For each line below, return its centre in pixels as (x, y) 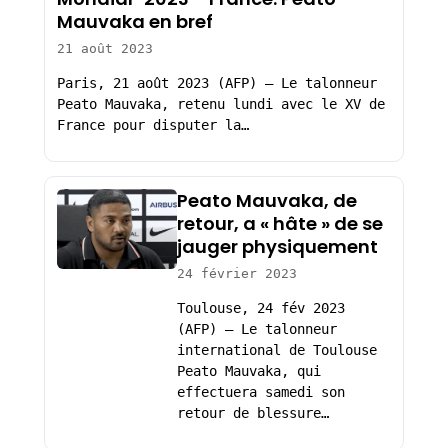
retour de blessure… (252, 413)
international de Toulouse (276, 350)
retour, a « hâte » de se (279, 224)
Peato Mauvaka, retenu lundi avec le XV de (220, 103)
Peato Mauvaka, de (266, 201)
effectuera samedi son (260, 392)
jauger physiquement (277, 247)
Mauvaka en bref (134, 22)
